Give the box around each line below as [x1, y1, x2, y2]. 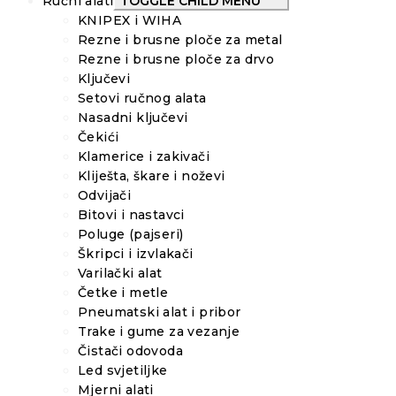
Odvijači [78, 187, 132, 203]
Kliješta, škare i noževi [78, 167, 225, 184]
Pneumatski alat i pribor [78, 303, 241, 320]
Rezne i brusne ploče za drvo [78, 50, 275, 67]
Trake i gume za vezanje [78, 323, 240, 339]
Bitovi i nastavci [78, 206, 185, 223]
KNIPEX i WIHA [78, 11, 182, 28]
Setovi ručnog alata [78, 89, 207, 106]
